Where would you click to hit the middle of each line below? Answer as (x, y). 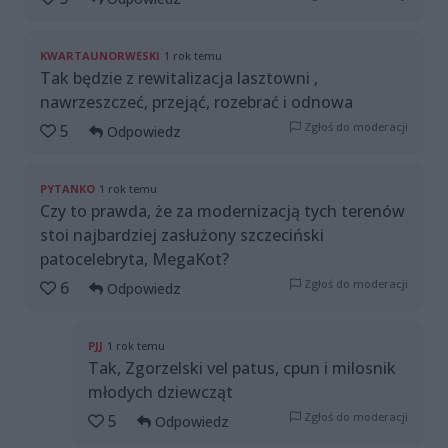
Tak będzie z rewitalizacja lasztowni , (179, 78)
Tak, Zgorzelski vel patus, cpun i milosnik (242, 368)
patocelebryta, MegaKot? (134, 259)
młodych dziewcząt (160, 392)
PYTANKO (67, 189)
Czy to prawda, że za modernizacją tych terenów (222, 211)
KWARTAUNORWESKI (100, 56)
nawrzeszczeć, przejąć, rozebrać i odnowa (196, 102)
